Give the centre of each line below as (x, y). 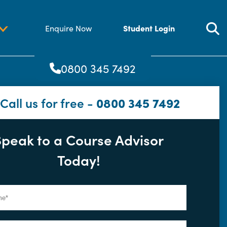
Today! (79, 160)
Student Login (149, 28)
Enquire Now (68, 28)
